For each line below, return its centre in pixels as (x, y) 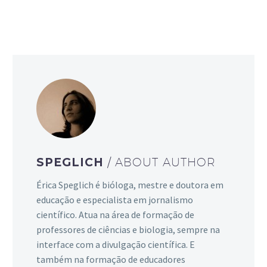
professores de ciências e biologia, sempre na (128, 229)
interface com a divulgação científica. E (116, 244)
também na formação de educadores (111, 259)
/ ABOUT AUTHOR (161, 162)
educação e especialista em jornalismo (115, 199)
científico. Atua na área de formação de (115, 214)
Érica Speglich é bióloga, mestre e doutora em (130, 184)
